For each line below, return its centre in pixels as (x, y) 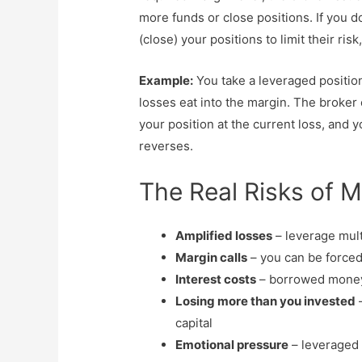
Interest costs (216, 279)
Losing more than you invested (266, 301)
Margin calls (212, 257)
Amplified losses (224, 235)
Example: (166, 80)
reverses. (166, 145)
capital (194, 322)
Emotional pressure (232, 344)
